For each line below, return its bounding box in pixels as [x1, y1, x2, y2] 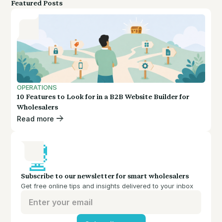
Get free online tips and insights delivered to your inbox [21, 182, 194, 190]
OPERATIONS [17, 83, 57, 92]
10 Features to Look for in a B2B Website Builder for [17, 93, 190, 102]
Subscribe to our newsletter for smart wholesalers [21, 172, 189, 181]
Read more [17, 114, 55, 123]
